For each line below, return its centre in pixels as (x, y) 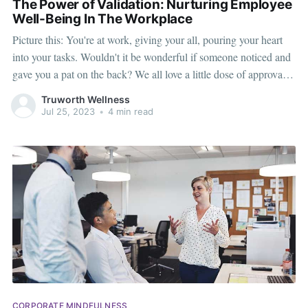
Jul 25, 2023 (68, 111)
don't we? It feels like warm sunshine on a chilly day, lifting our (171, 91)
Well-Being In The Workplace (102, 19)
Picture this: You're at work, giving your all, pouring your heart (147, 40)
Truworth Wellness (85, 99)
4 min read (129, 111)
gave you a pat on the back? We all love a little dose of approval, (150, 74)
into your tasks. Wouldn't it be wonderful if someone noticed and (151, 57)
